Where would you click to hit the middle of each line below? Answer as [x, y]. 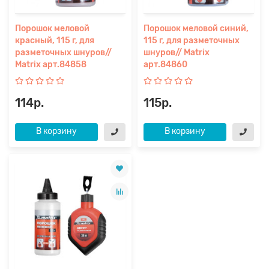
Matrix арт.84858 [51, 64]
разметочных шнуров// [63, 52]
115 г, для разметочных [192, 40]
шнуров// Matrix [177, 52]
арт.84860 [165, 64]
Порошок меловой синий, [196, 28]
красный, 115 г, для [55, 40]
